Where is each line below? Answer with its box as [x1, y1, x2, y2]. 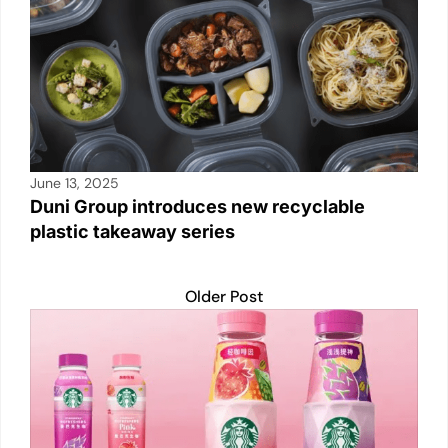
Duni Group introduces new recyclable [30, 196, 365, 218]
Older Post [185, 286, 263, 308]
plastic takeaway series [30, 221, 235, 243]
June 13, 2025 [30, 174, 119, 193]
